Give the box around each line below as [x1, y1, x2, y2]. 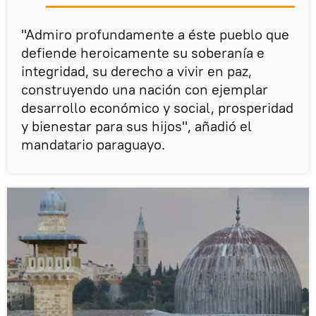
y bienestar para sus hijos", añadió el [21, 117, 252, 135]
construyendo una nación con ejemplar [21, 80, 268, 99]
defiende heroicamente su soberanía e [21, 44, 265, 62]
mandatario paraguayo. [21, 135, 165, 154]
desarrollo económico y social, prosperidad [21, 99, 293, 117]
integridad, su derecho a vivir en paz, [21, 62, 252, 80]
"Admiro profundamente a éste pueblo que [21, 25, 289, 44]
